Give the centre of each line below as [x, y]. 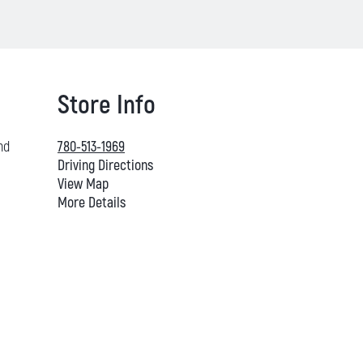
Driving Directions [105, 166]
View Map [83, 185]
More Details [92, 203]
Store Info [107, 106]
